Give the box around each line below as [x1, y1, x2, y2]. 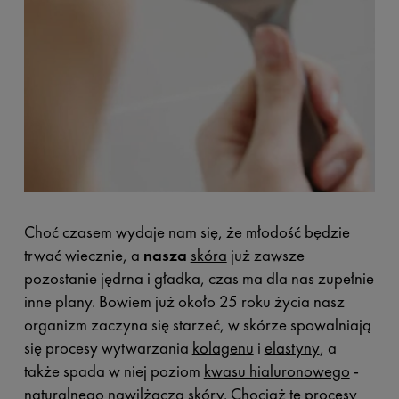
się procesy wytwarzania [23, 337, 192, 360]
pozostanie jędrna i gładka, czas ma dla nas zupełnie [23, 267, 374, 290]
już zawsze [226, 244, 305, 267]
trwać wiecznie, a [23, 244, 143, 267]
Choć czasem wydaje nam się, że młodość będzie [23, 221, 350, 244]
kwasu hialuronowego [203, 360, 350, 383]
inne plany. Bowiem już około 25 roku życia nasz [23, 290, 345, 313]
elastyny [264, 337, 320, 360]
